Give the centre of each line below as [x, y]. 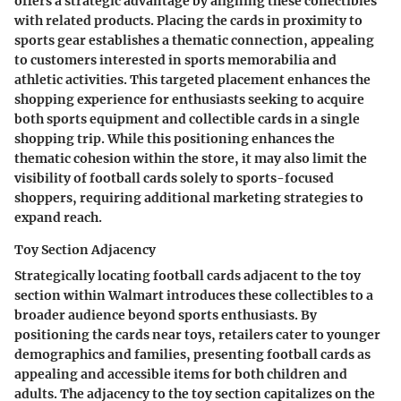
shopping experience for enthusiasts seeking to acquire [189, 100]
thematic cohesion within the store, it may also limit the [191, 159]
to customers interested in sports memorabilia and [175, 60]
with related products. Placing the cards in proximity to [188, 21]
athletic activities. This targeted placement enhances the [192, 80]
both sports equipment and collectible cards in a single [187, 119]
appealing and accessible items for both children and [181, 375]
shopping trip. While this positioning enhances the [175, 139]
